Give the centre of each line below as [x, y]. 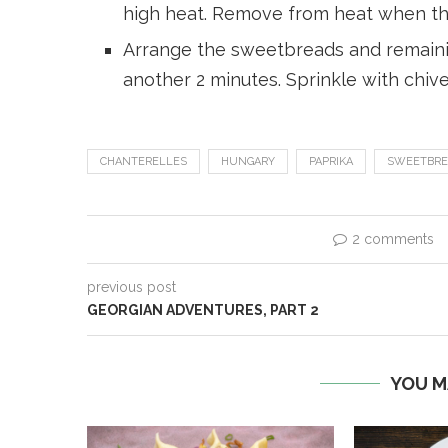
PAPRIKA [331, 162]
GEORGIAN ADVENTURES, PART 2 [203, 310]
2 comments [393, 239]
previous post [131, 287]
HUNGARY [248, 162]
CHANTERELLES [143, 162]
